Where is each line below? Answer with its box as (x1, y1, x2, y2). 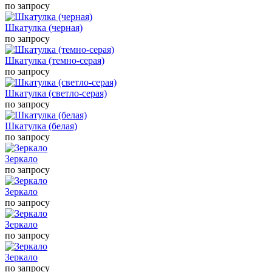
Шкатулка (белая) (5, 120, 77, 131)
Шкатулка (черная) (5, 22, 83, 33)
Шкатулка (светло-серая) (5, 87, 107, 98)
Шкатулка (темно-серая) (5, 55, 104, 66)
